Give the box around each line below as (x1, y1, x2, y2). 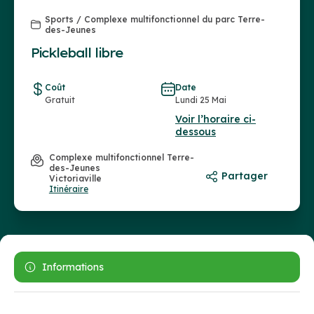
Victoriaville (48, 173, 102, 184)
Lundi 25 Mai (175, 95, 226, 106)
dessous (175, 125, 216, 139)
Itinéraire (48, 184, 88, 195)
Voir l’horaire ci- (175, 113, 256, 126)
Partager (221, 170, 268, 183)
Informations (42, 261, 104, 274)
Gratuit (45, 95, 75, 106)
